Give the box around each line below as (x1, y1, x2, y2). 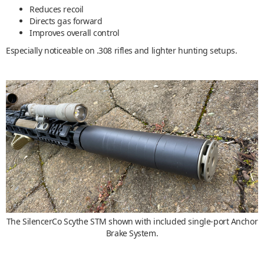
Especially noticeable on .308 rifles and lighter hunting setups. (6, 45, 237, 57)
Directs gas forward (29, 15, 103, 27)
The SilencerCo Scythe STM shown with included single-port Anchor (6, 216, 258, 227)
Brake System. (105, 227, 159, 239)
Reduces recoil (29, 4, 84, 15)
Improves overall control (29, 27, 120, 39)
